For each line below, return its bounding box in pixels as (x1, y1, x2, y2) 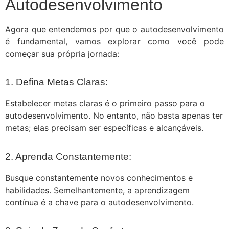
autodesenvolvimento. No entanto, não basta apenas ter (5, 110, 223, 121)
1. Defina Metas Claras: (5, 77, 108, 88)
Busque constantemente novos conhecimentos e (5, 172, 193, 183)
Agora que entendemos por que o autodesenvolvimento (5, 24, 224, 34)
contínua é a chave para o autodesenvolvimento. (5, 197, 194, 208)
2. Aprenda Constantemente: (5, 151, 131, 162)
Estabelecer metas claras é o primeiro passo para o (5, 98, 205, 109)
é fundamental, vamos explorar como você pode (5, 36, 224, 47)
